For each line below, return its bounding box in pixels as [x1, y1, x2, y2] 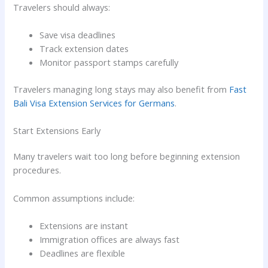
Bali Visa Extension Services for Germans [13, 96, 175, 109]
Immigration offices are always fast [39, 233, 180, 245]
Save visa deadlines [39, 29, 116, 41]
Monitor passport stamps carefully [39, 56, 179, 69]
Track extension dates [39, 42, 129, 55]
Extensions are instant [39, 219, 129, 232]
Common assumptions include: [13, 191, 135, 204]
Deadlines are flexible [39, 246, 126, 259]
